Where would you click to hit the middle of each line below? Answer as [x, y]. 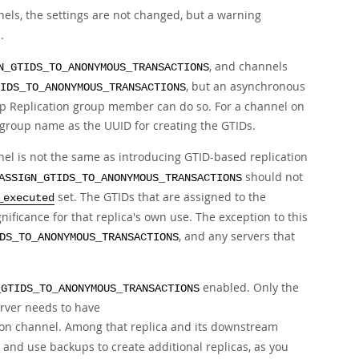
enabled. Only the [249, 287]
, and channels [248, 66]
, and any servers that [237, 236]
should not [272, 177]
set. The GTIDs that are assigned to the [160, 197]
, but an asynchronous [246, 86]
